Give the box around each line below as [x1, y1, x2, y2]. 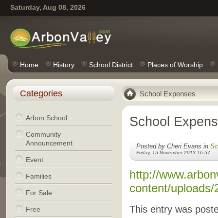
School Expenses [139, 90, 196, 98]
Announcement [25, 139, 73, 147]
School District [89, 61, 133, 69]
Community [25, 130, 61, 138]
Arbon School [25, 114, 67, 122]
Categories [19, 89, 62, 98]
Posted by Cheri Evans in [136, 143, 210, 150]
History [53, 61, 74, 69]
